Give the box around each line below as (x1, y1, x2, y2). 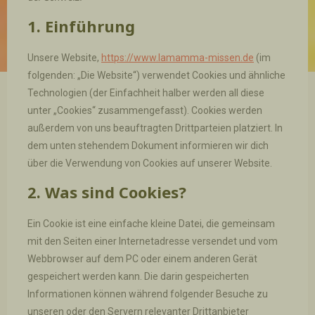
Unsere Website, (27, 51, 101, 63)
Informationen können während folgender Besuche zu (27, 288, 268, 300)
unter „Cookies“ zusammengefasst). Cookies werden (27, 104, 262, 116)
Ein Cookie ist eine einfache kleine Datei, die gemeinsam (27, 217, 275, 229)
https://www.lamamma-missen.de (101, 51, 254, 63)
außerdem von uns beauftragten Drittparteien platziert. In (27, 122, 283, 134)
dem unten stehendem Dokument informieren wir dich (27, 139, 269, 151)
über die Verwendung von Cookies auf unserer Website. (27, 157, 272, 169)
